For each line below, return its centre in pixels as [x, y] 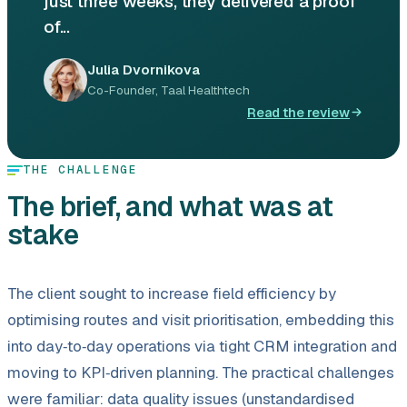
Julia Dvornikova [144, 70]
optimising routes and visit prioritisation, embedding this [201, 319]
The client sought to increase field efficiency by [172, 293]
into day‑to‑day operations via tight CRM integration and [202, 346]
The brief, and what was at [170, 206]
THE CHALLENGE [80, 170]
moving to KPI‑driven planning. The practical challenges [201, 372]
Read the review [298, 112]
